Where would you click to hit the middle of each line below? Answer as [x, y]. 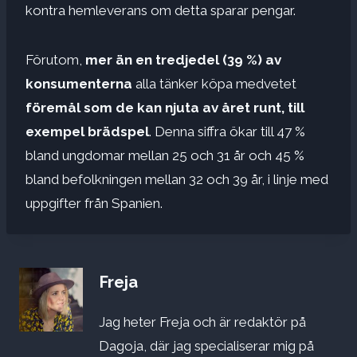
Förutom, [55, 59]
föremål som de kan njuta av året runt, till [165, 107]
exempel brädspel [87, 131]
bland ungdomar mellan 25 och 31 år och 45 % [165, 155]
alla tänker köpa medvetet [214, 83]
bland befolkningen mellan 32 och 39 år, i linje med [177, 179]
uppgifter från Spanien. [94, 203]
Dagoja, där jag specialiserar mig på [206, 346]
